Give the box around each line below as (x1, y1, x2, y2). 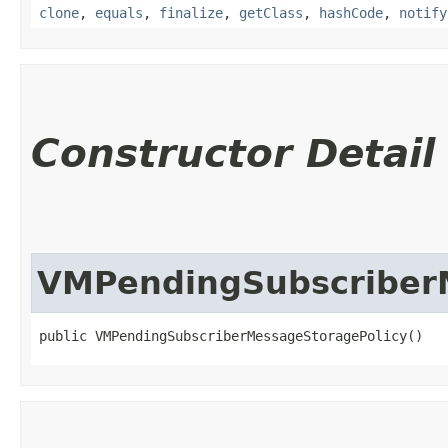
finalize (159, 5, 223, 21)
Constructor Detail (31, 131, 435, 176)
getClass (239, 5, 303, 21)
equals (95, 5, 143, 21)
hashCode (319, 5, 383, 21)
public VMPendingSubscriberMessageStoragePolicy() (39, 328, 423, 344)
